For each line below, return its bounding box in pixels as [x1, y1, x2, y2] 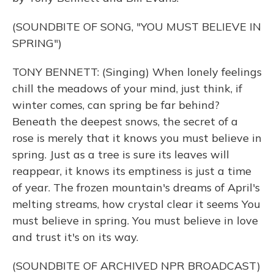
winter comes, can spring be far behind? [12, 98, 220, 112]
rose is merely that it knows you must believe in [12, 131, 262, 145]
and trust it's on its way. [12, 230, 138, 244]
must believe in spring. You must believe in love [12, 213, 258, 228]
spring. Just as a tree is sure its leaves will [12, 147, 229, 161]
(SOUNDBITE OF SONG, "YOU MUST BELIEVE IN [12, 20, 261, 34]
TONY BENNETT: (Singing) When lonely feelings [12, 65, 262, 79]
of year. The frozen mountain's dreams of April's [12, 180, 260, 194]
